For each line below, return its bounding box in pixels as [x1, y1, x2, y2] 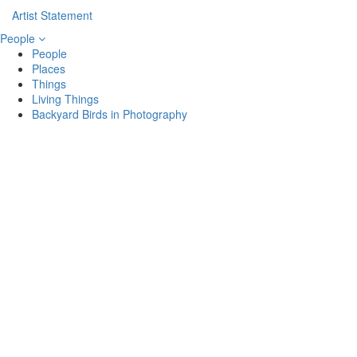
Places [32, 61, 65, 76]
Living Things [32, 91, 99, 107]
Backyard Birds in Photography [32, 106, 187, 122]
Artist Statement [12, 7, 92, 23]
